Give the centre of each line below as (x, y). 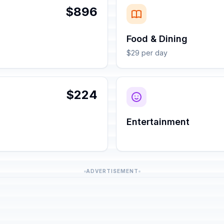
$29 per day (147, 53)
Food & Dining (157, 39)
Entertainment (158, 122)
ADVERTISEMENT (112, 171)
